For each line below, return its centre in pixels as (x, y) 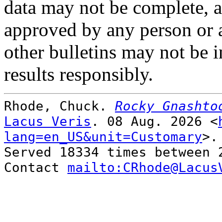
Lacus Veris (48, 121)
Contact (36, 167)
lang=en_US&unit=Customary (103, 136)
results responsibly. (79, 74)
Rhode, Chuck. (59, 106)
